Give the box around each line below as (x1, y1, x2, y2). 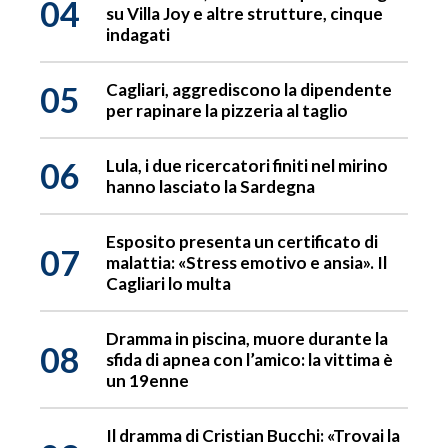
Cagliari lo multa (106, 273, 231, 295)
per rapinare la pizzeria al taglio (106, 100, 348, 122)
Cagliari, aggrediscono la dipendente (106, 79, 392, 101)
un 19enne (106, 370, 189, 392)
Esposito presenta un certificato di (106, 231, 378, 253)
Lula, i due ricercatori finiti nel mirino (106, 155, 388, 177)
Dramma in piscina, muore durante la (106, 328, 388, 350)
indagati (106, 24, 170, 46)
